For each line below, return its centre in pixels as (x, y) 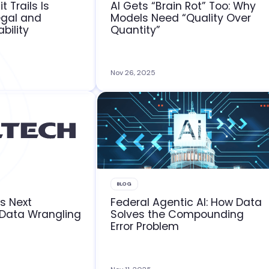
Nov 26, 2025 (133, 73)
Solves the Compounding (177, 215)
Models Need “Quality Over (181, 18)
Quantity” (136, 30)
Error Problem (145, 227)
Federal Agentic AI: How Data (186, 203)
